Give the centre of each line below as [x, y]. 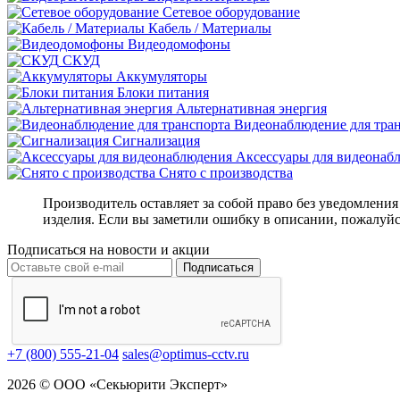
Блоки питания [163, 92]
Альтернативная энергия [251, 108]
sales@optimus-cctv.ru [186, 354]
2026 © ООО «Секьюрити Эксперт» [117, 384]
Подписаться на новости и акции [108, 249]
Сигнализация [156, 140]
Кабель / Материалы [210, 28]
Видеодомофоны [179, 44]
